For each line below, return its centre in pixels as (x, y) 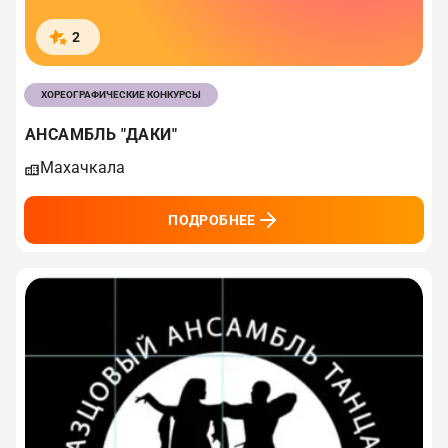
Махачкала (82, 167)
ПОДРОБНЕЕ (212, 219)
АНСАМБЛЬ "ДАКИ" (101, 134)
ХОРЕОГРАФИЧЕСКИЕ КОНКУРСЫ (121, 94)
